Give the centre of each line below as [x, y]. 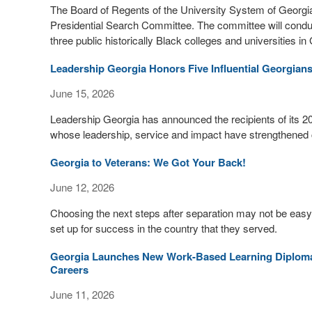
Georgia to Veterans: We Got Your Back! [148, 162]
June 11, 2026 [82, 294]
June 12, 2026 [82, 187]
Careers [69, 270]
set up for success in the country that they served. [164, 228]
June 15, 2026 [82, 93]
